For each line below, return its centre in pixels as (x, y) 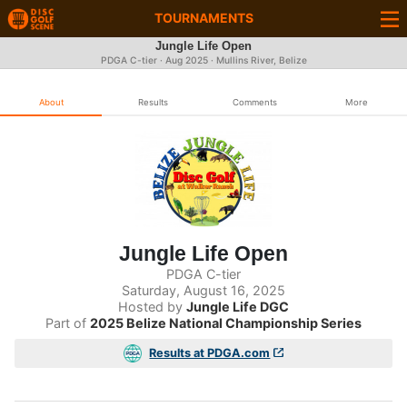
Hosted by (152, 306)
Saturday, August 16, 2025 (203, 290)
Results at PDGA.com (210, 353)
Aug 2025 (186, 60)
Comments (254, 102)
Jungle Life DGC (238, 306)
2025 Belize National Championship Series (226, 323)
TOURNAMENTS (203, 18)
